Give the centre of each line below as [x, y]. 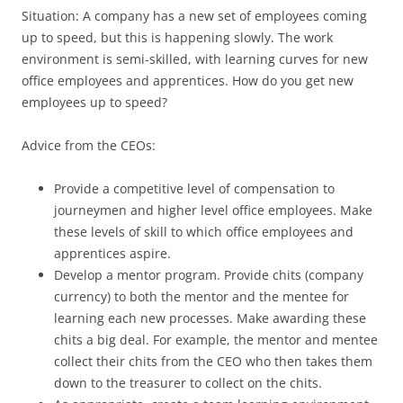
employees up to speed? [94, 102]
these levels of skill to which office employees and [204, 231]
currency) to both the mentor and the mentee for [201, 296]
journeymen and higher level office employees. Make [213, 210]
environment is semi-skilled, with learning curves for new [195, 58]
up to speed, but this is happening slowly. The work [177, 37]
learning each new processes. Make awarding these [210, 318]
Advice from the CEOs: [89, 145]
